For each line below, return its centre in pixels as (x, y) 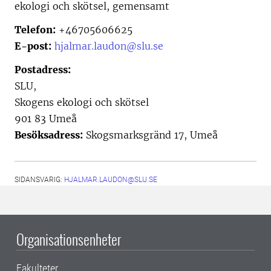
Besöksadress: (49, 135)
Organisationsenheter (69, 239)
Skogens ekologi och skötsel (82, 102)
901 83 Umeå (46, 119)
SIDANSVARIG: (39, 180)
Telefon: (35, 30)
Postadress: (43, 70)
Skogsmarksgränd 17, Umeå (150, 135)
